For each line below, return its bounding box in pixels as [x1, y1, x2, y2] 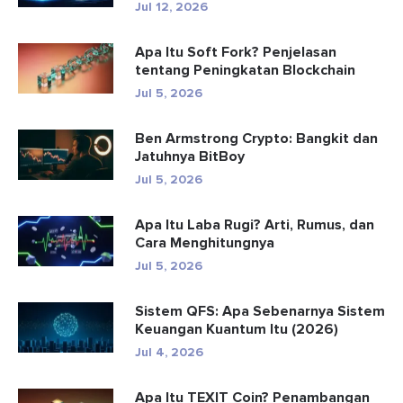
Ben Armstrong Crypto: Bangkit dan [135, 129, 378, 148]
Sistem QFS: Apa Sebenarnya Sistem [135, 301, 385, 320]
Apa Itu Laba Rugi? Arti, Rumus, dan [135, 215, 374, 234]
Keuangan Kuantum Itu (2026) [135, 319, 338, 338]
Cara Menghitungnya [135, 233, 274, 252]
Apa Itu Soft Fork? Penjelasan [135, 42, 336, 61]
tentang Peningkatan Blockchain [135, 60, 355, 79]
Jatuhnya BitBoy [135, 147, 245, 166]
